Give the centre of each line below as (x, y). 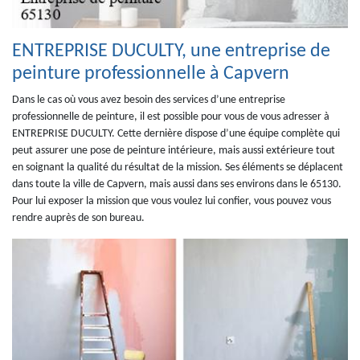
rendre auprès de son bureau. (78, 218)
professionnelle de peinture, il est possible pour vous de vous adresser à (171, 117)
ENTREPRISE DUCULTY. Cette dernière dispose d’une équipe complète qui (176, 134)
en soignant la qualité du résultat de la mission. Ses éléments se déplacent (178, 168)
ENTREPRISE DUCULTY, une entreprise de (171, 51)
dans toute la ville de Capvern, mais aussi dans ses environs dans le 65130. (177, 184)
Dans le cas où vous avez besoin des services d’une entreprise (149, 100)
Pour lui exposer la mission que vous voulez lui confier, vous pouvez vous (172, 201)
